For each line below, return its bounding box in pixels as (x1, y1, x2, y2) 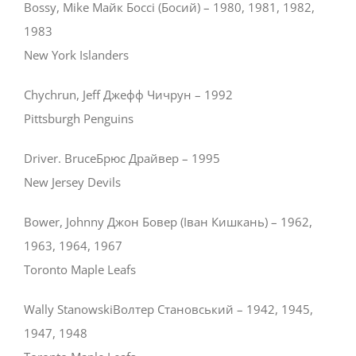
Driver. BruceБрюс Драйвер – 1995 (24, 150, 220, 167)
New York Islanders (24, 47, 129, 64)
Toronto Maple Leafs (24, 261, 136, 278)
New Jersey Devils (24, 174, 121, 191)
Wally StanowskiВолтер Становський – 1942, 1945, (24, 301, 313, 318)
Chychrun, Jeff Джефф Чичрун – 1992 (24, 87, 233, 103)
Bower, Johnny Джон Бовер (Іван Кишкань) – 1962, (24, 214, 312, 230)
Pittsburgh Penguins (24, 110, 133, 127)
